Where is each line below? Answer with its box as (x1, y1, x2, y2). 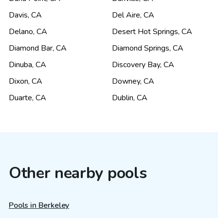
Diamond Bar (9, 42, 53, 54)
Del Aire (112, 9, 140, 20)
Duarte (9, 92, 32, 103)
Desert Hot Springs (112, 26, 178, 37)
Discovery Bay (112, 59, 160, 70)
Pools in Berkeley (9, 200, 70, 211)
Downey (112, 75, 140, 87)
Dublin (112, 92, 133, 103)
